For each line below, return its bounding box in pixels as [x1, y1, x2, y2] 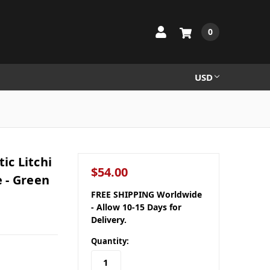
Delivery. [90, 213, 127, 225]
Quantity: [90, 235, 129, 246]
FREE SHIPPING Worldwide [90, 188, 202, 200]
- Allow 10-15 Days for [90, 201, 181, 213]
